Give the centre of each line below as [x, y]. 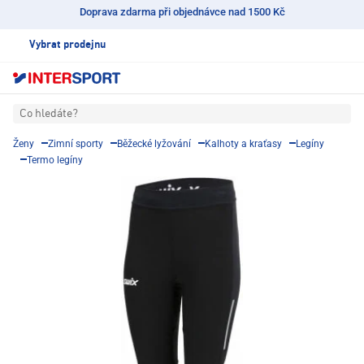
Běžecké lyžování [154, 144]
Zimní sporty [76, 144]
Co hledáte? [49, 114]
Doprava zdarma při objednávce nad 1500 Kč [182, 12]
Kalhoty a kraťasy [243, 144]
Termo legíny [55, 160]
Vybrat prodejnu [67, 45]
